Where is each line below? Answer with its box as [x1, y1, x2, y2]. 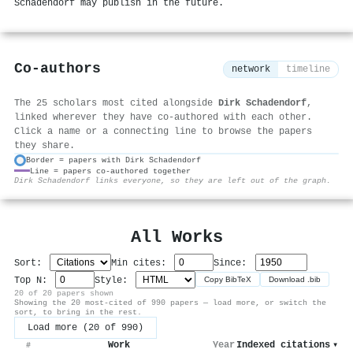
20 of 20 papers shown [14, 288, 113, 298]
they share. [14, 139, 75, 151]
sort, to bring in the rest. [14, 307, 142, 317]
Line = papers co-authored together [30, 165, 191, 176]
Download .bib [269, 275, 321, 284]
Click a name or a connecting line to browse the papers [14, 125, 312, 137]
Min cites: [111, 257, 173, 269]
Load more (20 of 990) [28, 321, 143, 333]
